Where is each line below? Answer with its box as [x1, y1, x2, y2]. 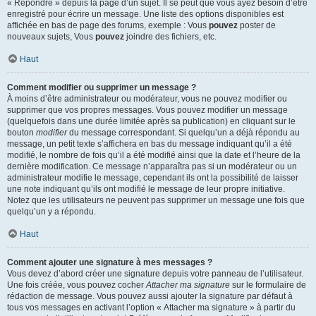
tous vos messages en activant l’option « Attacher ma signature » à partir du [7, 303, 296, 312]
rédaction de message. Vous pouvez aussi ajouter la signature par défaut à [7, 291, 293, 301]
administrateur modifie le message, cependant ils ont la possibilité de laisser [7, 173, 298, 183]
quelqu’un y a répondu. [7, 207, 96, 217]
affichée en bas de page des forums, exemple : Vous [7, 20, 209, 30]
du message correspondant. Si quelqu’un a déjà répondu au [67, 128, 300, 138]
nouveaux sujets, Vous [7, 32, 95, 42]
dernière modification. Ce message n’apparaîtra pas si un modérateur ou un [7, 162, 297, 171]
